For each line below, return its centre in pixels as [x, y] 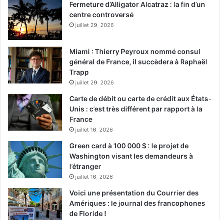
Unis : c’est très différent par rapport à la [136, 109]
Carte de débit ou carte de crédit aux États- [140, 99]
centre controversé [101, 14]
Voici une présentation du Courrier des [134, 193]
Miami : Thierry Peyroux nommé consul [135, 52]
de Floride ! [88, 214]
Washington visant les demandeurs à [131, 156]
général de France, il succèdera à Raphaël [138, 62]
